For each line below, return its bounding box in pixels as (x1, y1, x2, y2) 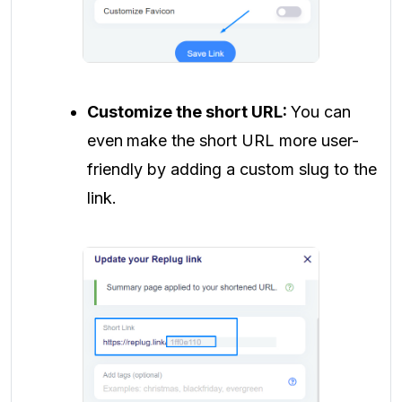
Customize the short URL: (87, 101, 291, 121)
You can (291, 101, 351, 121)
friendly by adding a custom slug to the (87, 159, 377, 179)
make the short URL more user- (127, 130, 359, 150)
